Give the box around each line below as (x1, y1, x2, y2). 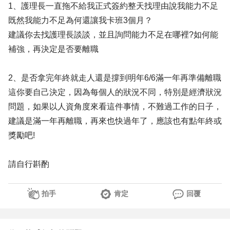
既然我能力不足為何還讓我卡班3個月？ (8, 16, 152, 25)
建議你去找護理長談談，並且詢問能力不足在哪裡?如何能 (8, 30, 218, 39)
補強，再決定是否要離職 (8, 45, 99, 53)
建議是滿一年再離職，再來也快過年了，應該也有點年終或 (8, 117, 222, 125)
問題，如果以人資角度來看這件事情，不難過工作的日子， (8, 102, 222, 111)
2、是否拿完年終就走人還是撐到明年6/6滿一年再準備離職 (8, 73, 221, 82)
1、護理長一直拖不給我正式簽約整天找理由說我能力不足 (8, 2, 218, 10)
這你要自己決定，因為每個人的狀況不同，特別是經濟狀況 (8, 88, 222, 97)
